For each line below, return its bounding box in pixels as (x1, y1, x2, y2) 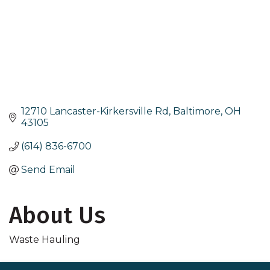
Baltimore (173, 105, 221, 118)
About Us (9, 201, 105, 230)
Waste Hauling (9, 234, 80, 246)
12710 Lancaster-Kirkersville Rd (21, 105, 169, 118)
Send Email (21, 164, 75, 176)
